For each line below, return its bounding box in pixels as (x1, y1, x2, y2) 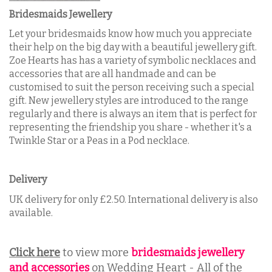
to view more (60, 245, 131, 259)
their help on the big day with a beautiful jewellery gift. (9, 41, 257, 53)
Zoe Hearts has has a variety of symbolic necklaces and (9, 55, 256, 66)
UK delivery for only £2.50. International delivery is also (9, 193, 258, 205)
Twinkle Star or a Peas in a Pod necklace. (9, 135, 189, 146)
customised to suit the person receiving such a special (9, 81, 254, 93)
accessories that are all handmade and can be (9, 68, 216, 80)
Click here (9, 245, 60, 259)
